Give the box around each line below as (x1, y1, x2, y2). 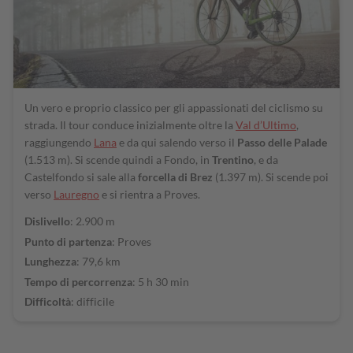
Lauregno (54, 187, 99, 201)
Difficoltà (24, 295, 71, 309)
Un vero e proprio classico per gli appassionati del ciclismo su (24, 100, 323, 114)
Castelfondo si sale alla (24, 169, 138, 184)
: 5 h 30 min (132, 274, 189, 288)
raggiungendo (24, 135, 94, 149)
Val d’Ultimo (236, 117, 296, 132)
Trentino (212, 152, 254, 166)
